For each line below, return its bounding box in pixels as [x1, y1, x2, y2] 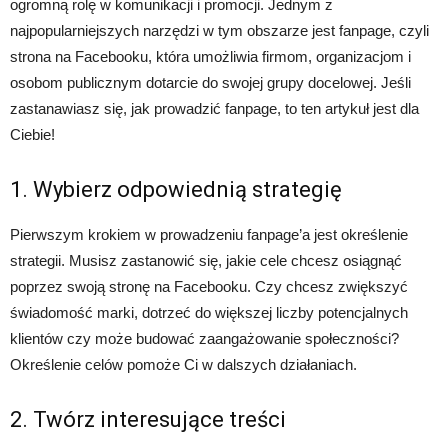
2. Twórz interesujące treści [10, 407, 286, 432]
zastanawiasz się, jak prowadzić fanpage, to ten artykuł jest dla [10, 100, 419, 117]
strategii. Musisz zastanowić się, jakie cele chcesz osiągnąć [10, 252, 402, 269]
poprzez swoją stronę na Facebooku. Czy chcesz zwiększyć [10, 278, 408, 295]
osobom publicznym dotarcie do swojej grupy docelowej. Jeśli [10, 74, 411, 91]
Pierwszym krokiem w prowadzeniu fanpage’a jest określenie [10, 226, 408, 243]
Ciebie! [10, 126, 55, 143]
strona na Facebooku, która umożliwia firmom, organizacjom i [10, 48, 411, 65]
